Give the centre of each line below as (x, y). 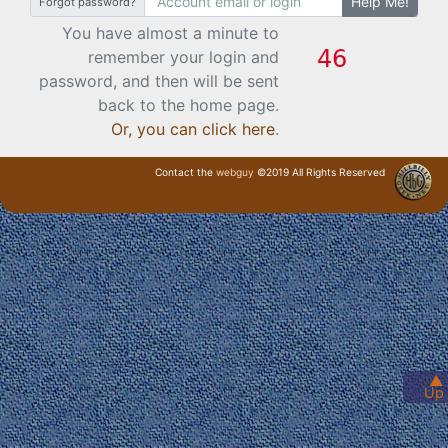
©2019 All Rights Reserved (319, 172)
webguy (235, 172)
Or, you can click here (192, 129)
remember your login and (183, 57)
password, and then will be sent (158, 81)
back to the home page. (188, 105)
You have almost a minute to (170, 33)
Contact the (185, 172)
